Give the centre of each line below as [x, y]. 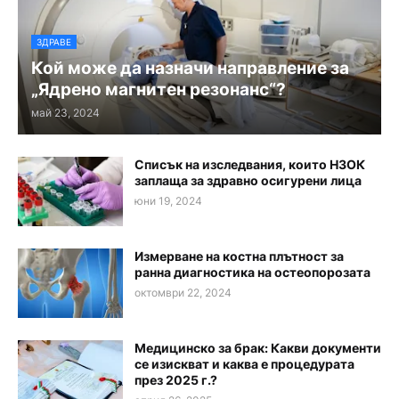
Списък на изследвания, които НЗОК [250, 165]
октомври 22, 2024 [183, 293]
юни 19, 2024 [168, 201]
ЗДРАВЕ [54, 42]
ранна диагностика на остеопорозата [252, 273]
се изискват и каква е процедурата [244, 364]
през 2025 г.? [176, 380]
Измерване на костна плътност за [239, 256]
